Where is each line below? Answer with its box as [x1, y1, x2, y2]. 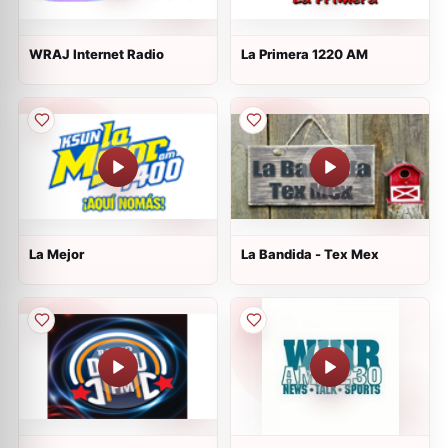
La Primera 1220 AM [241, 46, 368, 62]
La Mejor [29, 246, 84, 262]
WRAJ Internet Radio [29, 46, 164, 62]
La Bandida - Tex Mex [241, 246, 379, 262]
